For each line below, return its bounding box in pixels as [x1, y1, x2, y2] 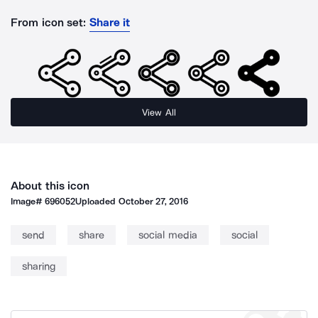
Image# [11, 196, 45, 207]
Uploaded [75, 196, 119, 207]
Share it [89, 16, 131, 29]
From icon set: [11, 16, 87, 29]
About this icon [11, 179, 90, 192]
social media [138, 229, 197, 241]
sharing [22, 260, 55, 273]
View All [142, 106, 176, 118]
